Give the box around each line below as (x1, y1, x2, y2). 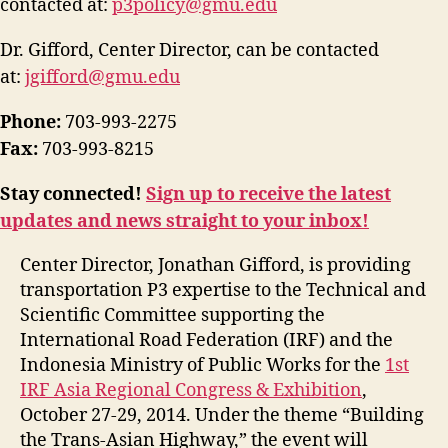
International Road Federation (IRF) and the (20, 328, 393, 352)
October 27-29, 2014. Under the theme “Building (20, 403, 424, 427)
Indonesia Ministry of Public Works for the (20, 353, 385, 377)
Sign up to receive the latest (146, 182, 391, 206)
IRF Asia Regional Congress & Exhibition (20, 378, 362, 402)
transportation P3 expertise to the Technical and (20, 278, 426, 302)
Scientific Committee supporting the (20, 303, 325, 327)
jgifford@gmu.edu (25, 65, 180, 89)
